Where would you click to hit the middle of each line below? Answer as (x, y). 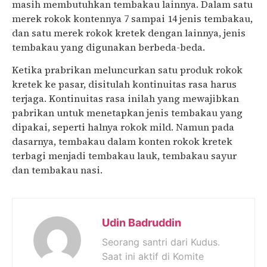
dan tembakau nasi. (57, 170)
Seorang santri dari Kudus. (161, 242)
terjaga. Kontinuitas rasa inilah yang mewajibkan (125, 99)
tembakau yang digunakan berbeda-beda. (108, 47)
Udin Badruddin (142, 222)
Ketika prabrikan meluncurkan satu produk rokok (127, 70)
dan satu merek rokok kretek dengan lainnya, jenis (129, 32)
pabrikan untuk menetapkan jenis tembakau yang (127, 113)
